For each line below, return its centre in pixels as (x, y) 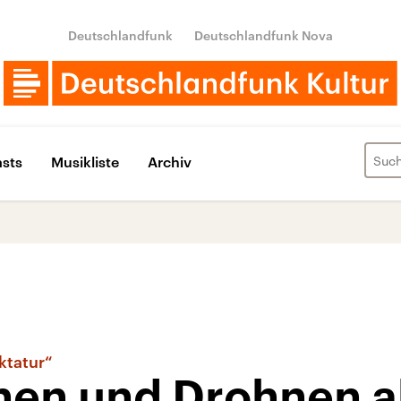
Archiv (170, 161)
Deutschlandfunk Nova (264, 35)
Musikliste (85, 161)
